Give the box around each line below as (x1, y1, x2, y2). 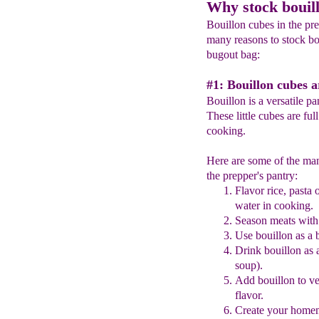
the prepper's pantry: (206, 169, 298, 182)
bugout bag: (206, 48, 260, 61)
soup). (234, 259, 263, 271)
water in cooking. (234, 199, 313, 211)
